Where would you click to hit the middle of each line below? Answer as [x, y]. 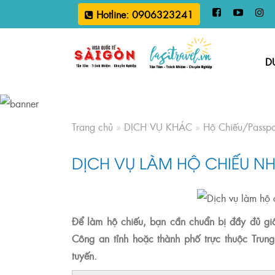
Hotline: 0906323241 [143, 14]
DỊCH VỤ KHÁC [158, 127]
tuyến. [84, 256]
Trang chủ [92, 127]
